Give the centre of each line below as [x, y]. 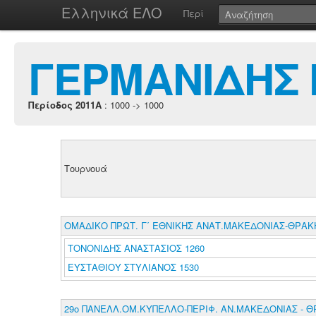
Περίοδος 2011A [65, 105]
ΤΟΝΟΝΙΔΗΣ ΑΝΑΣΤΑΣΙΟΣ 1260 [136, 248]
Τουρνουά [85, 168]
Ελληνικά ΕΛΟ [112, 12]
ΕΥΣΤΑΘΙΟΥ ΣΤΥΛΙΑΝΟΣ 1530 [133, 267]
